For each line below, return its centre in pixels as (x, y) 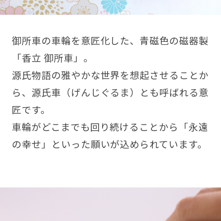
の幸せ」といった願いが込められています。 (110, 144)
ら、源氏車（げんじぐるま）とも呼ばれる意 (110, 92)
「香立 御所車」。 (52, 58)
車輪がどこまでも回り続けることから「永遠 (110, 127)
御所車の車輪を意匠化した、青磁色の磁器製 (110, 41)
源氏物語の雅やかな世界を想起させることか (110, 75)
